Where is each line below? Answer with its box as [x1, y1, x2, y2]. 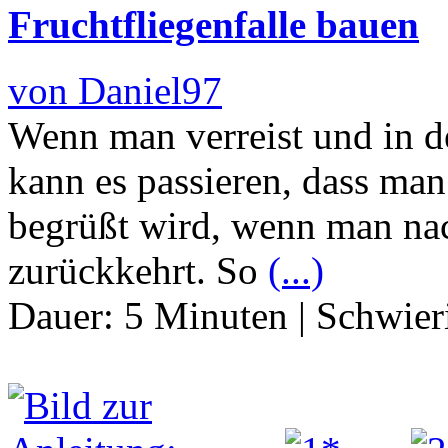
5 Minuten [124, 293, 288, 337]
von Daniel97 [8, 68, 222, 112]
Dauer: [8, 293, 124, 337]
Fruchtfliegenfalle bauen [8, 2, 419, 46]
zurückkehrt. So [8, 248, 268, 292]
